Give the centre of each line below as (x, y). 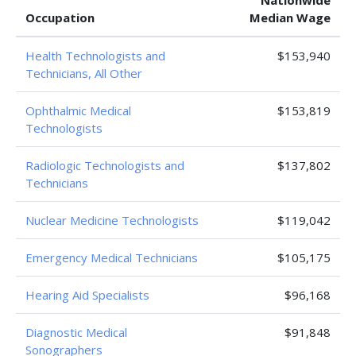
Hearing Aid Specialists (87, 295)
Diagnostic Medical (76, 332)
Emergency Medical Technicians (112, 257)
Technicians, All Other (84, 73)
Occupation (60, 17)
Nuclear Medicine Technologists (112, 220)
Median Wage (290, 17)
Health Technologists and (95, 56)
